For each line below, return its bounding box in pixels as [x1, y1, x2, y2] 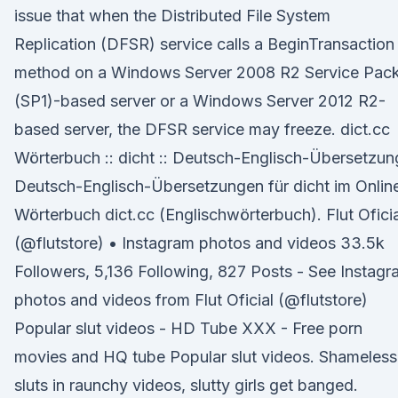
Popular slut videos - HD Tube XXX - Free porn [14, 319, 362, 338]
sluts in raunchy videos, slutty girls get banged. [14, 376, 358, 394]
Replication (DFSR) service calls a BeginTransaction [14, 35, 394, 53]
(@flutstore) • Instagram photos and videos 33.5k [14, 234, 385, 252]
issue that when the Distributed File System [14, 6, 330, 25]
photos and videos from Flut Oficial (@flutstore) [14, 291, 368, 309]
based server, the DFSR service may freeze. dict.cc [14, 120, 390, 139]
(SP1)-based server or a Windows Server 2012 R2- [14, 92, 386, 110]
